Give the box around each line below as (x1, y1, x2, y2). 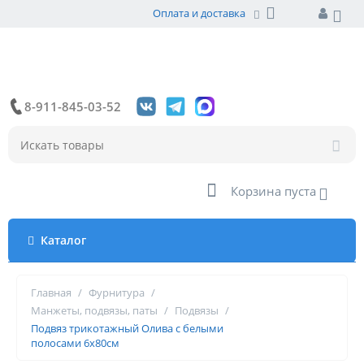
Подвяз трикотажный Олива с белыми (31, 321, 223, 336)
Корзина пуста (231, 183, 316, 199)
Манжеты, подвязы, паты (31, 303, 158, 318)
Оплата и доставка (153, 6, 245, 20)
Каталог (41, 232, 86, 248)
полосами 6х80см (31, 336, 119, 350)
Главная (31, 285, 71, 300)
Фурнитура (89, 285, 145, 300)
